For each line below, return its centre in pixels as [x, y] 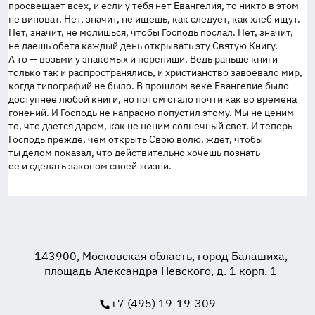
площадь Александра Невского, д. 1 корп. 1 [161, 271]
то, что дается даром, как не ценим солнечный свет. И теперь [150, 126]
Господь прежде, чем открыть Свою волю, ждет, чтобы [136, 139]
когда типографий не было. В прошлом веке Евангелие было [149, 86]
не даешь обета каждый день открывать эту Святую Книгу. [143, 46]
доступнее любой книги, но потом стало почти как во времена [153, 99]
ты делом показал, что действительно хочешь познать [134, 153]
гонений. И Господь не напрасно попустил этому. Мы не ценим [151, 112]
